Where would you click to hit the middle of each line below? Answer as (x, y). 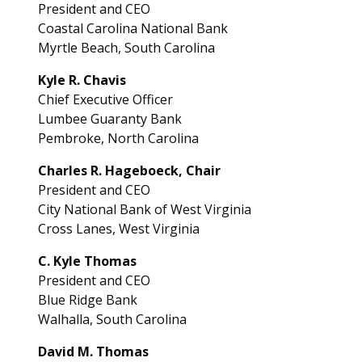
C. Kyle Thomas (87, 261)
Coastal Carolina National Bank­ (133, 28)
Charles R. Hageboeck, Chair (129, 170)
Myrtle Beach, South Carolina (126, 48)
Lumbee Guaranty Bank (109, 119)
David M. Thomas (93, 351)
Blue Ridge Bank (87, 300)
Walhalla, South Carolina (112, 319)
